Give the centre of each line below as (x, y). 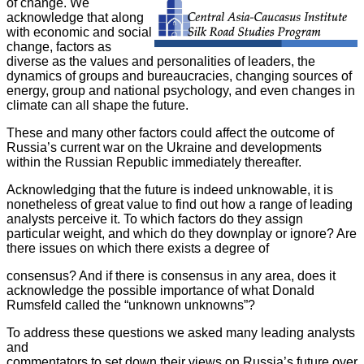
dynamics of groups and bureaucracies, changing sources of (179, 76)
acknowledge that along (75, 17)
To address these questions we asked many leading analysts (181, 332)
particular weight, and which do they (111, 233)
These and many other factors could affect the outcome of (170, 132)
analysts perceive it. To (74, 219)
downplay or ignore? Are (286, 233)
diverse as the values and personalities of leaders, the (161, 61)
